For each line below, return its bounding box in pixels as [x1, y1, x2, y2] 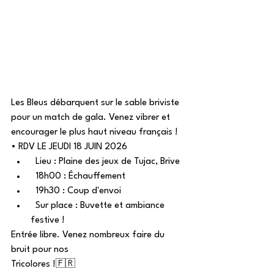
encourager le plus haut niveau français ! [11, 128, 178, 137]
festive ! [31, 216, 65, 225]
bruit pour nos [11, 245, 68, 254]
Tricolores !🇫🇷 [11, 260, 75, 269]
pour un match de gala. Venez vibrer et [11, 113, 172, 122]
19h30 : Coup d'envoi [31, 187, 121, 196]
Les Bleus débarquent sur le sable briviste [11, 98, 182, 108]
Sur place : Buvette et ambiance [31, 201, 167, 210]
